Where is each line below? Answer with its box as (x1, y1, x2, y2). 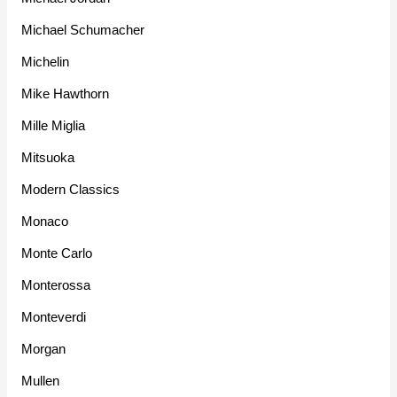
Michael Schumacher (21, 21, 145, 37)
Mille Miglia (21, 117, 86, 133)
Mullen (21, 372, 60, 388)
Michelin (21, 53, 70, 69)
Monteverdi (21, 308, 87, 324)
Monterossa (21, 276, 91, 292)
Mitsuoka (21, 149, 75, 165)
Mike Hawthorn (21, 85, 110, 101)
